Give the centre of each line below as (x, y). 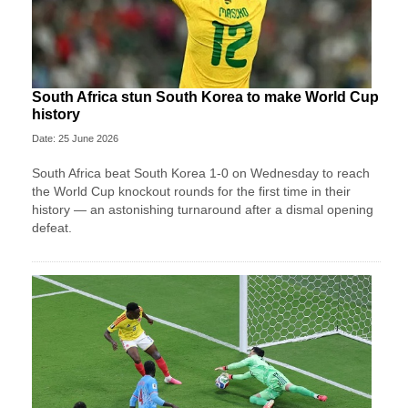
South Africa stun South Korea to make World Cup (205, 97)
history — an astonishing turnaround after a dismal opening (203, 210)
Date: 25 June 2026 (75, 139)
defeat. (52, 228)
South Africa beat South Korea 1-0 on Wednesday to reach (201, 173)
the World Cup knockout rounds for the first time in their (191, 192)
